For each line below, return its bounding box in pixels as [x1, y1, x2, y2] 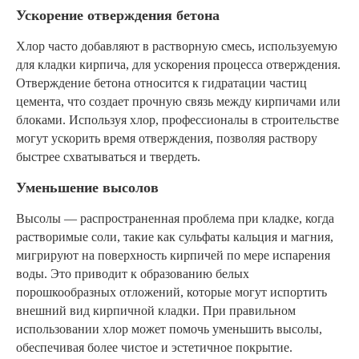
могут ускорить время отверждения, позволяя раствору [16, 131, 317, 146]
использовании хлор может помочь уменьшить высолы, [16, 322, 322, 337]
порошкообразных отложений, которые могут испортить [16, 285, 327, 300]
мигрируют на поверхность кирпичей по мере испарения [16, 248, 330, 263]
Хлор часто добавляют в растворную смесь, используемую [16, 39, 337, 54]
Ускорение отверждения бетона [16, 7, 220, 24]
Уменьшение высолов [16, 179, 159, 196]
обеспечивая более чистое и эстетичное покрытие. [16, 341, 292, 355]
